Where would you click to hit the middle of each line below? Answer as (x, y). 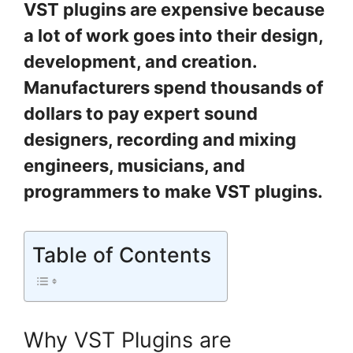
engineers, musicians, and (134, 166)
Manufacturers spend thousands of (173, 88)
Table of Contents (122, 255)
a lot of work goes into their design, (173, 36)
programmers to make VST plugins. (173, 192)
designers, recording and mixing (160, 140)
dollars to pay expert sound (141, 114)
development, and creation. (140, 62)
